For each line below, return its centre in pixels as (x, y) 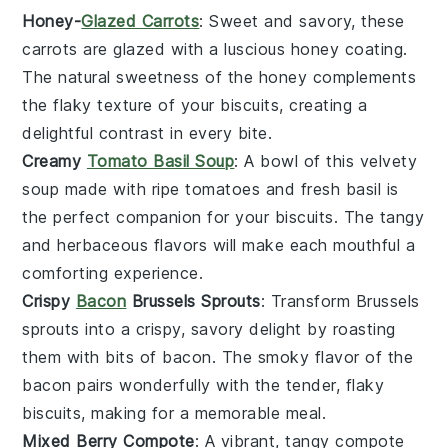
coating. (373, 48)
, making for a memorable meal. (204, 412)
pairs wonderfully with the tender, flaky (228, 384)
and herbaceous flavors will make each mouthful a (219, 244)
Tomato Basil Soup (160, 160)
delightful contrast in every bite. (147, 132)
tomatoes (223, 188)
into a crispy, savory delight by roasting (237, 328)
